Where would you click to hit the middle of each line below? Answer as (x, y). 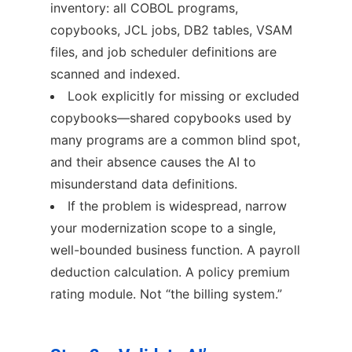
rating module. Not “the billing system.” (166, 293)
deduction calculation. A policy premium (170, 271)
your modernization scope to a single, (163, 227)
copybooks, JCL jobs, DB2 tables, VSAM (171, 29)
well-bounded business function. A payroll (175, 249)
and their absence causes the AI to (153, 161)
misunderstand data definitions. (144, 183)
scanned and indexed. (115, 73)
